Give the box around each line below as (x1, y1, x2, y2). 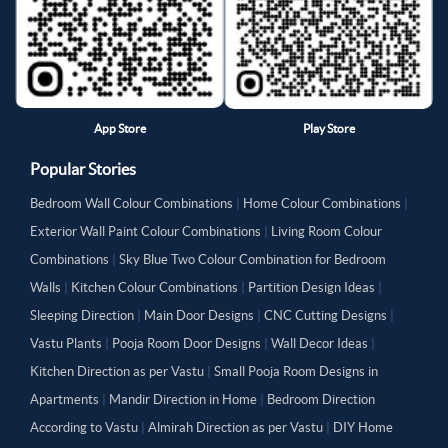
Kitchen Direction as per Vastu (30, 364, 204, 380)
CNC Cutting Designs (264, 308, 387, 324)
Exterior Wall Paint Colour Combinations (30, 224, 261, 240)
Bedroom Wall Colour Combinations (30, 196, 233, 212)
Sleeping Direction (30, 308, 134, 324)
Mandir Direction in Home (109, 392, 257, 408)
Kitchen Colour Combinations (71, 280, 238, 296)
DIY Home (333, 420, 393, 436)
